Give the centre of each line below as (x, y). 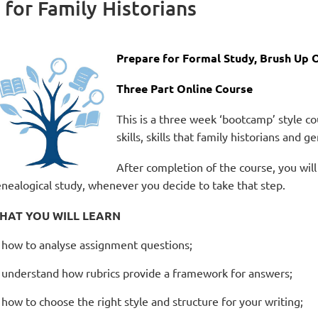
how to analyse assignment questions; (97, 244)
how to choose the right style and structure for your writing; (152, 301)
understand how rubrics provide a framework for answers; (147, 273)
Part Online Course (202, 88)
